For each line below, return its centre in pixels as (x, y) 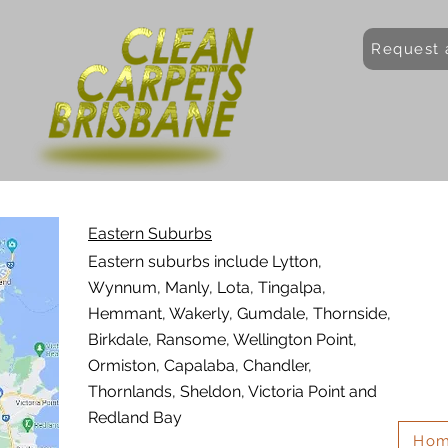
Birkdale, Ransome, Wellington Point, (222, 339)
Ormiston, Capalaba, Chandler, (200, 365)
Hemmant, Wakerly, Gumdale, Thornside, (239, 313)
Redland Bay (135, 417)
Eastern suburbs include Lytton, (205, 261)
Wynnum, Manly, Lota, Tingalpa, (207, 287)
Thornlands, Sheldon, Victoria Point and (232, 391)
